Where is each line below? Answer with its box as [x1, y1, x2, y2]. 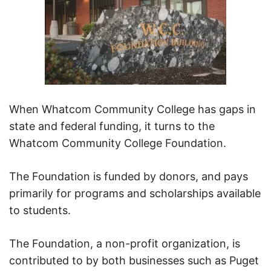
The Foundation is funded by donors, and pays [9, 169, 248, 183]
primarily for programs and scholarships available [9, 186, 261, 200]
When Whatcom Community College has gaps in [9, 102, 256, 116]
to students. [9, 203, 71, 217]
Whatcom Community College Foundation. [9, 136, 226, 149]
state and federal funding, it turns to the [9, 119, 215, 132]
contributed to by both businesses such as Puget [9, 253, 259, 267]
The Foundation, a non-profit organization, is [9, 237, 240, 250]
